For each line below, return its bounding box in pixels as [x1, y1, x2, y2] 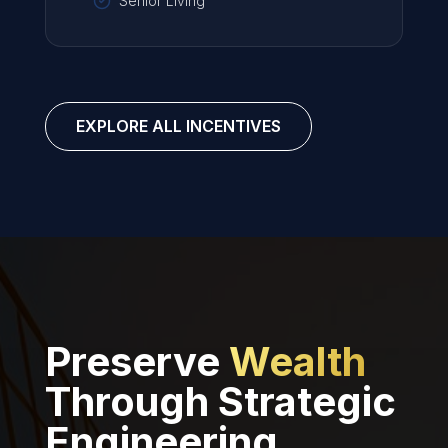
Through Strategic [44, 377, 396, 426]
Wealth [228, 337, 366, 386]
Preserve [44, 337, 229, 386]
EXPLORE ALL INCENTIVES [75, 116, 281, 136]
